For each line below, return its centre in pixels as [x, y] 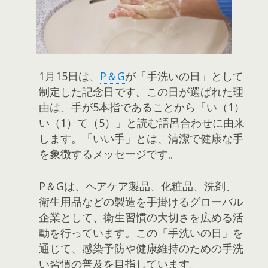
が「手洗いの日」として [184, 76]
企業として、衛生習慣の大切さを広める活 [141, 217]
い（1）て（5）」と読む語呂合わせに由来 [142, 122]
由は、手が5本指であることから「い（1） [142, 107]
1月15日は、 [69, 76]
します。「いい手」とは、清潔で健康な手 [141, 138]
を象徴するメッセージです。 [109, 153]
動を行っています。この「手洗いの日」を [141, 232]
